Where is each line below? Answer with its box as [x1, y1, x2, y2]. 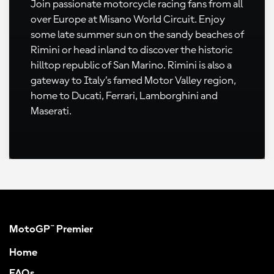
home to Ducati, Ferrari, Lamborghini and [31, 91, 218, 102]
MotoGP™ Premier [9, 224, 93, 235]
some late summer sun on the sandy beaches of [31, 29, 244, 40]
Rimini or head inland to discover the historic [31, 45, 232, 56]
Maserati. [31, 106, 72, 117]
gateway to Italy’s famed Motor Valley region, [31, 75, 236, 86]
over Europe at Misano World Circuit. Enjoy [31, 14, 225, 25]
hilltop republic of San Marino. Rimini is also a [31, 60, 232, 71]
